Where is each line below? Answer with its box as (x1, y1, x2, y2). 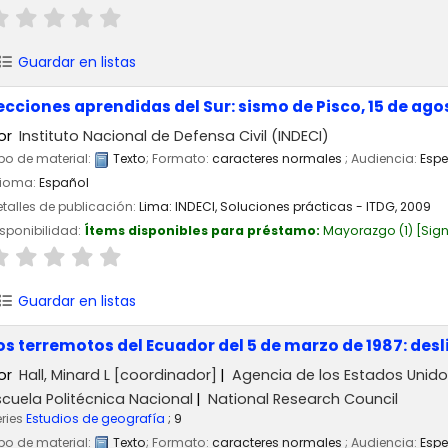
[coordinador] (110, 364, 218, 385)
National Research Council (207, 389, 398, 410)
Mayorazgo (323, 222, 396, 240)
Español (39, 174, 89, 192)
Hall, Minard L (19, 364, 111, 385)
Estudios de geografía (26, 410, 165, 428)
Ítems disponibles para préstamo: (84, 222, 323, 240)
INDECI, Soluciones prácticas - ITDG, (175, 198, 397, 216)
